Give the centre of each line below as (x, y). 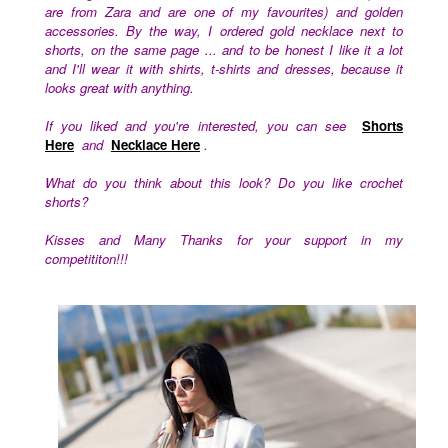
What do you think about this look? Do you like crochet (224, 183)
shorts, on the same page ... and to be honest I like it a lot (224, 50)
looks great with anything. (119, 88)
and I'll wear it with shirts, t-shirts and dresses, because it (224, 69)
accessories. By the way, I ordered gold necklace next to (224, 31)
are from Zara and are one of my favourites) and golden (224, 12)
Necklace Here (155, 145)
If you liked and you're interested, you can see (199, 126)
